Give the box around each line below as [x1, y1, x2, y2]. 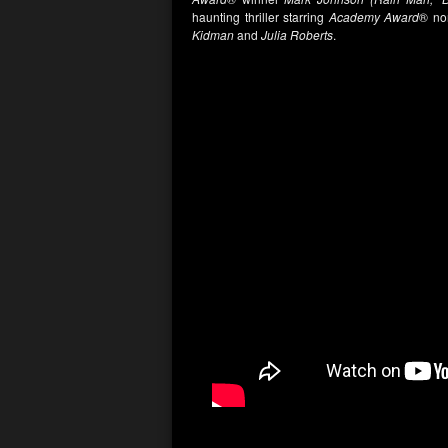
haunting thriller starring [192, 8, 325, 25]
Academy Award [324, 8, 420, 25]
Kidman [192, 26, 234, 43]
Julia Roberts [261, 26, 333, 43]
